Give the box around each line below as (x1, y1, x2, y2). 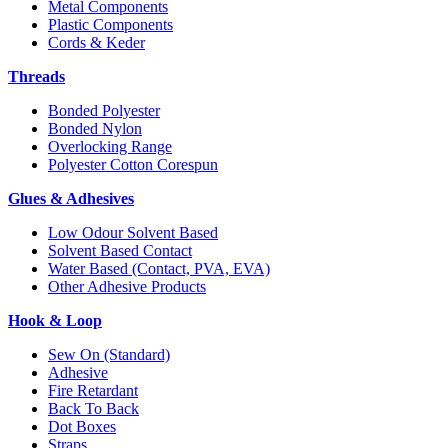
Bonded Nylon (48, 120, 142, 138)
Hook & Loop (8, 312, 102, 330)
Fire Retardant (48, 382, 138, 400)
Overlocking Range (48, 138, 172, 156)
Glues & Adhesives (8, 190, 134, 208)
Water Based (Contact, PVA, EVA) (48, 260, 270, 278)
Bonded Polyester (48, 102, 160, 120)
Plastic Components (48, 16, 173, 34)
